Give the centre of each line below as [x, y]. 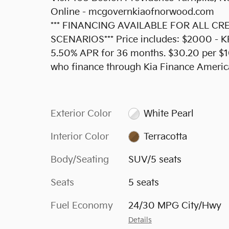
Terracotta [166, 136]
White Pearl [169, 113]
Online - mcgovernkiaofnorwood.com [132, 12]
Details [140, 220]
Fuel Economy [82, 205]
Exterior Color [81, 113]
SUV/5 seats [155, 159]
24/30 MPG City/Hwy [175, 205]
